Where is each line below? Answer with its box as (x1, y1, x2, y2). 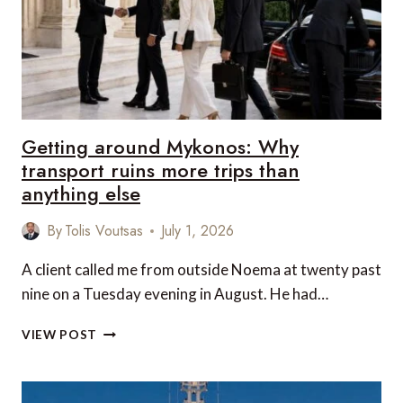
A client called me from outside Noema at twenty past (22, 260, 381, 279)
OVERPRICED (96, 9, 183, 23)
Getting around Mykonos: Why (22, 132, 299, 161)
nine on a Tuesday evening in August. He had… (22, 284, 328, 303)
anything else (22, 179, 140, 208)
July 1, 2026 (161, 220, 235, 241)
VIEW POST (22, 327, 98, 342)
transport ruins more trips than (22, 156, 300, 184)
